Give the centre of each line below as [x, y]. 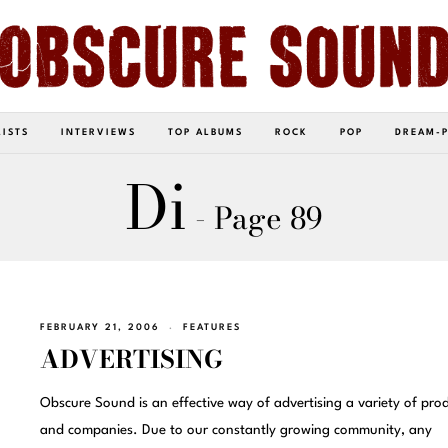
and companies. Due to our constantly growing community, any [235, 430]
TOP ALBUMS [205, 132]
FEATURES [211, 327]
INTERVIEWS [98, 132]
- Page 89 [255, 217]
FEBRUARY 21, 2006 [99, 327]
